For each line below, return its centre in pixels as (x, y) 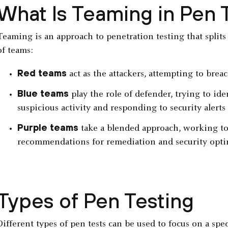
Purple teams (48, 128)
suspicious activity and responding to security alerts (121, 109)
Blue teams (43, 94)
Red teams (42, 73)
